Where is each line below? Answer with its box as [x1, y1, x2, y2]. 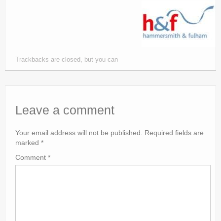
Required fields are [145, 129, 204, 137]
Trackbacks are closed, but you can [15, 56, 118, 63]
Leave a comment [15, 104, 114, 117]
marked [15, 139, 41, 147]
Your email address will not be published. [15, 129, 143, 137]
